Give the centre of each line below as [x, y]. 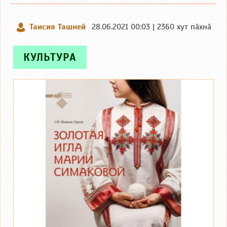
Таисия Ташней [58, 27]
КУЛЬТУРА [50, 57]
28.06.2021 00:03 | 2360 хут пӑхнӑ [152, 27]
